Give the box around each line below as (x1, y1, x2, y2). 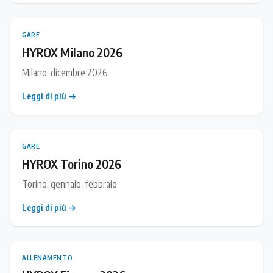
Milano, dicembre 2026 (22, 66, 108, 79)
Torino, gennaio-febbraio (22, 177, 117, 190)
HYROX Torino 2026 (22, 155, 121, 171)
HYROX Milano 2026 (22, 44, 122, 60)
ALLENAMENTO (22, 253, 73, 261)
